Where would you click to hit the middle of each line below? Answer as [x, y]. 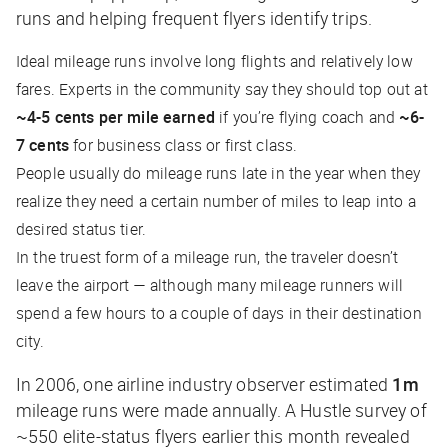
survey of [391, 410]
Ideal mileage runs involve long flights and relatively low [214, 61]
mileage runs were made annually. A [158, 410]
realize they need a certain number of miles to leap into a [216, 201]
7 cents [43, 145]
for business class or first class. [187, 145]
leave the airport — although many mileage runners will [210, 285]
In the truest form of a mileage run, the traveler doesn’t [207, 257]
